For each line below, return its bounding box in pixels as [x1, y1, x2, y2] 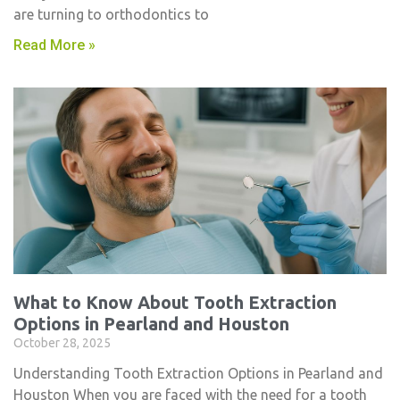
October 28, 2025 [13, 336, 111, 350]
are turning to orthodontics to [13, 6, 209, 22]
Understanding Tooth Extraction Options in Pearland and [13, 365, 383, 381]
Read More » [13, 37, 96, 54]
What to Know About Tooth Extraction [13, 292, 337, 312]
